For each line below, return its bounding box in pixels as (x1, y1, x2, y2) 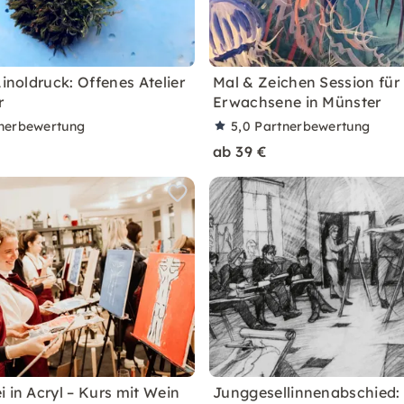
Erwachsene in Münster (213, 93, 381, 111)
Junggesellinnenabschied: (213, 383, 400, 401)
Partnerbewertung (254, 118, 371, 134)
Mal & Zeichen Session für (213, 73, 400, 91)
